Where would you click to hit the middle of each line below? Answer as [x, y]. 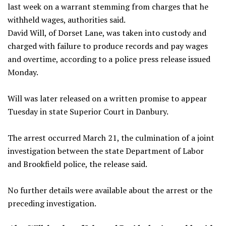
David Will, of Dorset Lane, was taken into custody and [107, 33]
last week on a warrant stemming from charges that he [108, 7]
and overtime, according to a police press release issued [109, 59]
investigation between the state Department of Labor [106, 151]
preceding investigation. [52, 204]
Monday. [23, 72]
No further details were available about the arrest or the [110, 190]
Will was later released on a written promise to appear [107, 99]
